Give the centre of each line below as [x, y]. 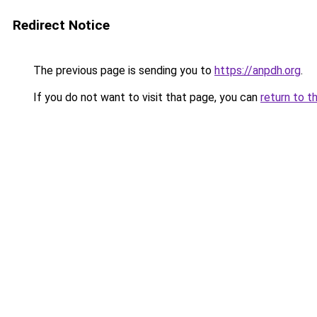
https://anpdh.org [258, 70]
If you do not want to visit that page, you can [145, 97]
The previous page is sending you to [122, 70]
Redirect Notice [61, 25]
